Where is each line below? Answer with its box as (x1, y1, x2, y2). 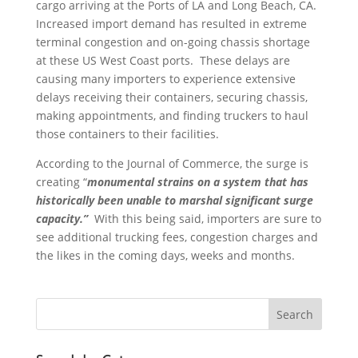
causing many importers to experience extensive (35, 71, 296, 87)
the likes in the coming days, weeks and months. (35, 248, 295, 264)
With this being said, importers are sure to (87, 211, 321, 227)
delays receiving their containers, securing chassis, (35, 89, 308, 105)
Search (276, 306, 314, 322)
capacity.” (35, 211, 88, 227)
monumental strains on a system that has (86, 174, 308, 190)
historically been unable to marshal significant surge (35, 193, 313, 209)
